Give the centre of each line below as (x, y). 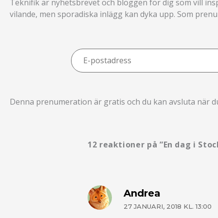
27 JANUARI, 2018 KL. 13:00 (168, 206)
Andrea (142, 193)
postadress (91, 60)
